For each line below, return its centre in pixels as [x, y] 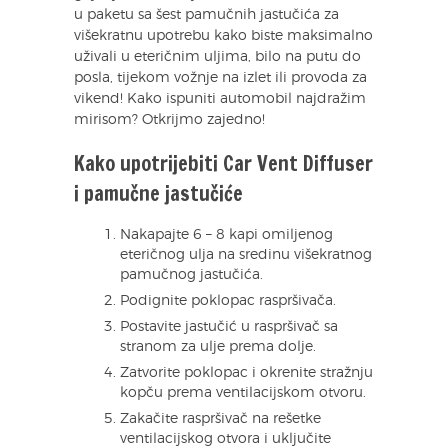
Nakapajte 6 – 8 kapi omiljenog [226, 234]
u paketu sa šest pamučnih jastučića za [206, 14]
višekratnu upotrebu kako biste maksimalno [223, 35]
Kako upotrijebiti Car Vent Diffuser [223, 163]
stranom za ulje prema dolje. [218, 346]
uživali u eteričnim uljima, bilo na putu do [217, 56]
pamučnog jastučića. [191, 274]
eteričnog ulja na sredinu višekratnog [246, 254]
